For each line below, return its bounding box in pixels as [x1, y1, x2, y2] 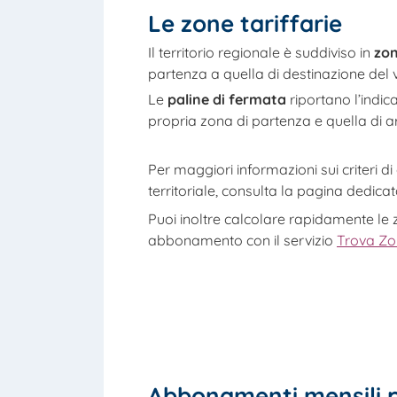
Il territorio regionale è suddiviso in [148, 43, 374, 61]
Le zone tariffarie [148, 9, 342, 38]
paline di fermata [167, 90, 286, 109]
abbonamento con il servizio [148, 230, 337, 249]
